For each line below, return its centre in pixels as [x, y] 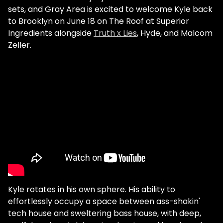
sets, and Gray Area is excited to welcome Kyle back [110, 9]
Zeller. [20, 45]
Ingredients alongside [51, 33]
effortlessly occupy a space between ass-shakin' [104, 202]
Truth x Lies [115, 33]
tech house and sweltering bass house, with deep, [105, 214]
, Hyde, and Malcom [175, 33]
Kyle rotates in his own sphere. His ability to [92, 190]
